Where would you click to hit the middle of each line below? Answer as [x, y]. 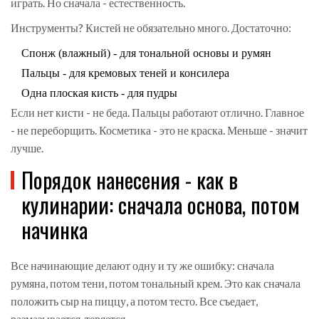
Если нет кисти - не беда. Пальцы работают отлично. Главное [157, 113]
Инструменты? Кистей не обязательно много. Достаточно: [151, 28]
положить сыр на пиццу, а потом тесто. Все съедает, [134, 301]
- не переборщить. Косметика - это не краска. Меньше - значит [159, 130]
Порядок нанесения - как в [130, 180]
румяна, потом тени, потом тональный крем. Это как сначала [156, 283]
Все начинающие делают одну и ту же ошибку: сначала [142, 266]
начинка [54, 230]
